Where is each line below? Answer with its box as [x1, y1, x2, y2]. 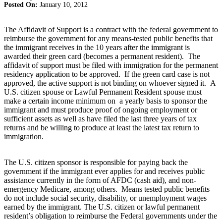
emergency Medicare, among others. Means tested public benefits [4, 184, 210, 193]
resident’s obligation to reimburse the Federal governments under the [4, 211, 217, 220]
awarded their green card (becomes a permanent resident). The [4, 52, 200, 60]
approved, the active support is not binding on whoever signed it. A [4, 78, 216, 87]
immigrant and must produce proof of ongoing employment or [4, 105, 197, 114]
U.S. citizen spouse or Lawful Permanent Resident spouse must [4, 87, 202, 96]
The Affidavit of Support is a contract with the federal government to [4, 25, 218, 34]
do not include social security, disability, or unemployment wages [4, 193, 207, 202]
